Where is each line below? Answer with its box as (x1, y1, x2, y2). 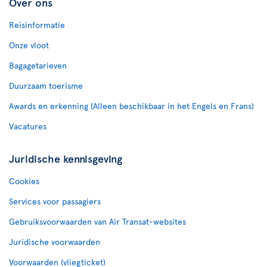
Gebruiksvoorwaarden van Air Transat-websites (9, 215, 186, 227)
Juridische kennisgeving (9, 150, 122, 166)
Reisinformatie (9, 18, 65, 30)
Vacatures (9, 120, 46, 132)
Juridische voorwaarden (9, 235, 100, 247)
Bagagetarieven (9, 59, 67, 71)
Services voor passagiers (9, 195, 101, 207)
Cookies (9, 175, 39, 187)
